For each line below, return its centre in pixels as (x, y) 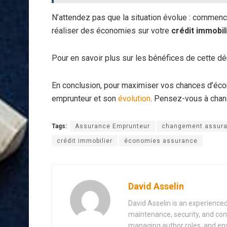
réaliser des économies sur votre (111, 30)
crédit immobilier (85, 141)
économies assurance (161, 141)
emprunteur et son (85, 98)
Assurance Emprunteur (112, 126)
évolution (134, 98)
